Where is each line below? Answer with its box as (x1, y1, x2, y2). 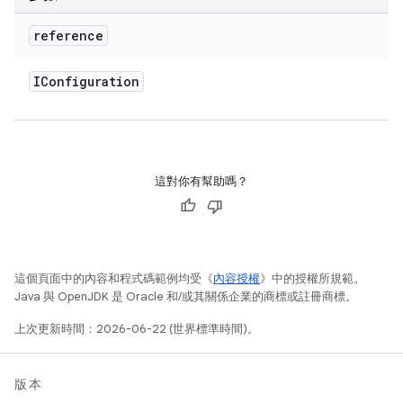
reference (33, 27, 103, 44)
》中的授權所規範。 (260, 271, 365, 286)
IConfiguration (33, 73, 139, 90)
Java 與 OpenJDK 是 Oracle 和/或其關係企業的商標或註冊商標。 (14, 289, 357, 304)
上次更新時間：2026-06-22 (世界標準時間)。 (14, 321, 259, 336)
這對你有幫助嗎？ (155, 174, 248, 189)
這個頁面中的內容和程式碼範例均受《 (14, 271, 213, 286)
